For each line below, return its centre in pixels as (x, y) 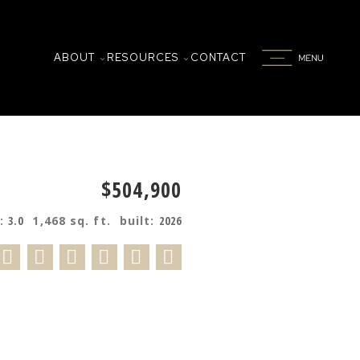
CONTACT (218, 57)
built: (139, 220)
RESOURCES (143, 57)
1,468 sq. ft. (72, 220)
